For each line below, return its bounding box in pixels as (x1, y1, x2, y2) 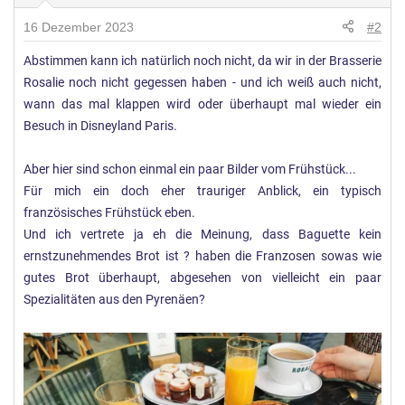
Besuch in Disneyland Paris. (24, 118, 177, 134)
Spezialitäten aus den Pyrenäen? (24, 291, 205, 307)
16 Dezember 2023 (24, 19, 134, 34)
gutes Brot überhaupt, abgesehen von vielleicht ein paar (24, 269, 381, 286)
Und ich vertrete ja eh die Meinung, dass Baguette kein (24, 226, 381, 242)
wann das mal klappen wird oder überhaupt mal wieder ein (24, 96, 381, 112)
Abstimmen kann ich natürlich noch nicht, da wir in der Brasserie (24, 52, 381, 69)
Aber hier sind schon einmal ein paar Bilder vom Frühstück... (24, 161, 356, 177)
